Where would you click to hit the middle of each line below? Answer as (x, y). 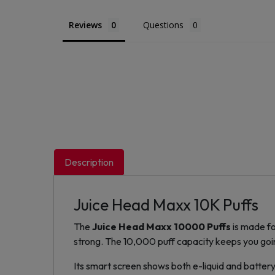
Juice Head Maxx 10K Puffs (168, 205)
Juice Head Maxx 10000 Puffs (161, 227)
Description (89, 162)
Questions (163, 25)
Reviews (85, 25)
